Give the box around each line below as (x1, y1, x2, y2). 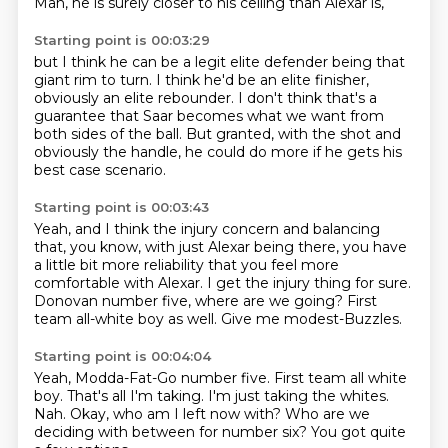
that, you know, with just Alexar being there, (33, 238, 343, 256)
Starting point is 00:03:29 (33, 32, 210, 48)
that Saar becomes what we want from (109, 107, 384, 125)
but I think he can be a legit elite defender (33, 53, 332, 71)
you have (342, 238, 407, 256)
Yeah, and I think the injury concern (33, 220, 283, 238)
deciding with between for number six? (33, 423, 311, 441)
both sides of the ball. (33, 125, 186, 143)
